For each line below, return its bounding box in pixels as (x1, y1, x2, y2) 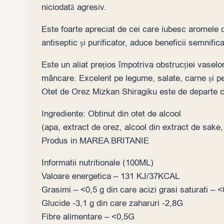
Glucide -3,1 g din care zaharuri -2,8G (41, 197, 183, 209)
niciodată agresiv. (41, 1, 106, 13)
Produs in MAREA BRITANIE (41, 134, 149, 146)
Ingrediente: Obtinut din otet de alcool (41, 107, 181, 119)
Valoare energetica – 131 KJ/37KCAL (41, 170, 179, 182)
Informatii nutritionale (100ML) (41, 156, 153, 168)
